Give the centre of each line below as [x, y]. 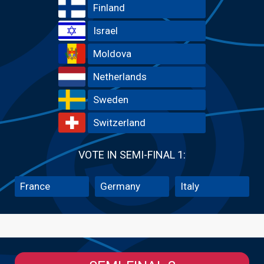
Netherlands [120, 76]
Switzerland [119, 122]
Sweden [111, 99]
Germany [120, 186]
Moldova [112, 53]
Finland [109, 7]
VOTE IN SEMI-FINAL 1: [132, 154]
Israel [105, 30]
